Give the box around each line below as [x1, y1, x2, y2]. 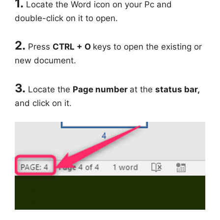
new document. [15, 55, 76, 66]
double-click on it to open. [15, 13, 118, 23]
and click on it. [15, 98, 72, 108]
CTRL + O [53, 42, 93, 52]
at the [130, 84, 155, 94]
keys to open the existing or [93, 42, 202, 52]
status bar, [155, 84, 199, 94]
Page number [73, 84, 130, 94]
